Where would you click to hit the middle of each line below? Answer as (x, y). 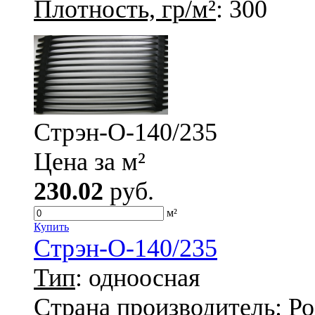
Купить (51, 226)
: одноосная (138, 277)
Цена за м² (90, 161)
